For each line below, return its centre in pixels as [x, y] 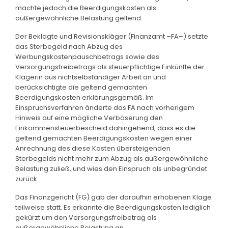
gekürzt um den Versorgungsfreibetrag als [86, 217]
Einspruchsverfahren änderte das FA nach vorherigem [105, 107]
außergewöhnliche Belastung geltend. [79, 18]
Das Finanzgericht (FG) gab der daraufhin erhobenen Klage [113, 197]
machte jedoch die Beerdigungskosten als [86, 8]
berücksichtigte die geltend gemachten [81, 87]
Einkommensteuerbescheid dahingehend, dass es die [105, 128]
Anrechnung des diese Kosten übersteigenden [93, 148]
